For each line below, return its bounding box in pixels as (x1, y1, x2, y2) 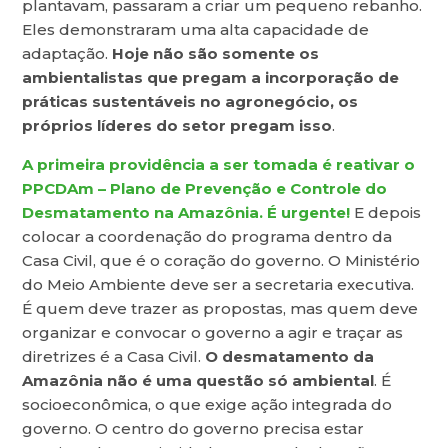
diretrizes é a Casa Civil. (22, 347, 206, 367)
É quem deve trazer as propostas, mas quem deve (22, 299, 419, 319)
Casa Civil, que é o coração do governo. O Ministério (22, 251, 421, 271)
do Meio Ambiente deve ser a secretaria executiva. (22, 275, 415, 295)
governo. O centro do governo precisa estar (22, 419, 365, 439)
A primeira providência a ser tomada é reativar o (22, 155, 416, 175)
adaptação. (22, 44, 113, 64)
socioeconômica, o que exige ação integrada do (22, 395, 393, 415)
